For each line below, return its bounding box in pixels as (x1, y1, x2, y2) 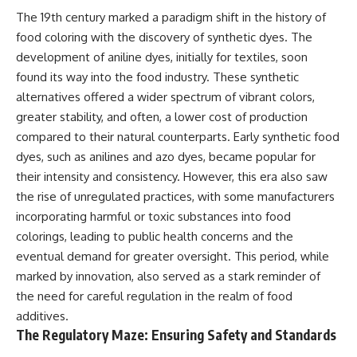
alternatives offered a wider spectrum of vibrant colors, (16, 88, 315, 104)
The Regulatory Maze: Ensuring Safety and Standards (16, 325, 336, 343)
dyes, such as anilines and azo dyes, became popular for (16, 148, 316, 164)
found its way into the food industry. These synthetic (16, 69, 299, 84)
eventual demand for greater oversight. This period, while (16, 248, 329, 264)
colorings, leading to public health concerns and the (16, 228, 293, 244)
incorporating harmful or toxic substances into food (16, 208, 291, 224)
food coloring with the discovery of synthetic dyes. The (16, 29, 312, 45)
